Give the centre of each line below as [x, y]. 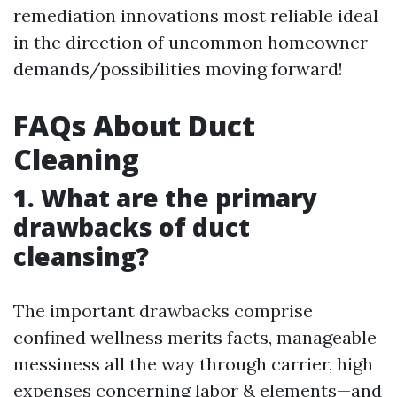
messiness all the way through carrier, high [193, 364]
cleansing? [81, 257]
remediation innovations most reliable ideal [196, 16]
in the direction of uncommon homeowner [191, 43]
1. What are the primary [165, 198]
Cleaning [76, 160]
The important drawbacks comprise [163, 311]
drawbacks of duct [132, 227]
